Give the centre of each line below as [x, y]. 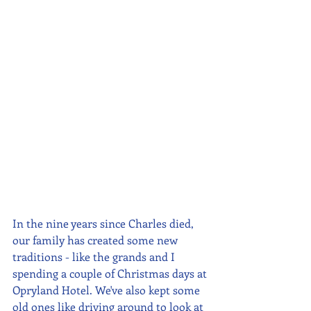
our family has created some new [96, 240]
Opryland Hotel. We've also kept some [108, 290]
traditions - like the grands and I [95, 257]
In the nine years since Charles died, [104, 224]
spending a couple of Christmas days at [111, 274]
